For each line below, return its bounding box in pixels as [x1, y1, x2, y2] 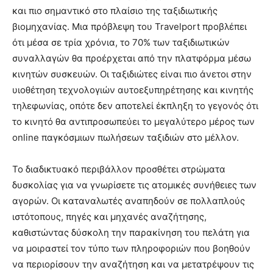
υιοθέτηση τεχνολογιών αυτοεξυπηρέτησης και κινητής [12, 84, 253, 96]
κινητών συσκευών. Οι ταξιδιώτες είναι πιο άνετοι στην [12, 68, 252, 80]
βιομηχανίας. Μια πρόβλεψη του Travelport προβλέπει [12, 21, 247, 33]
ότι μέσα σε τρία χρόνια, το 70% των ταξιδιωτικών [12, 37, 230, 49]
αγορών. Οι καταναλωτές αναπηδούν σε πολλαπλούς [12, 195, 245, 207]
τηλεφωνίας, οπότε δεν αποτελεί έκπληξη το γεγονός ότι [12, 100, 258, 112]
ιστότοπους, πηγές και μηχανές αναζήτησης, [12, 211, 207, 223]
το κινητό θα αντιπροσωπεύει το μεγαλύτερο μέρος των [12, 116, 255, 128]
